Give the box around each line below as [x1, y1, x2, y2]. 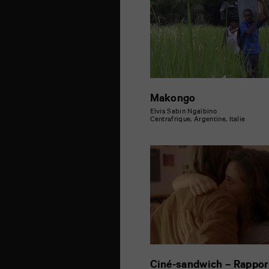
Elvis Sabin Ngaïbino [150, 109, 217, 116]
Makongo [150, 94, 196, 106]
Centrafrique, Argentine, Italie [150, 116, 246, 124]
